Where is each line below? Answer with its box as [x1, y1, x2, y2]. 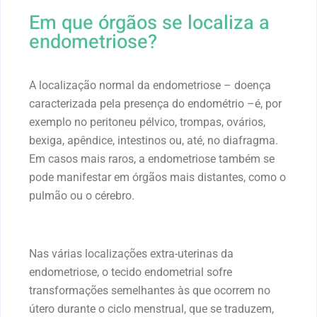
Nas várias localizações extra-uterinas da [29, 246, 234, 260]
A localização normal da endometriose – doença [29, 78, 271, 92]
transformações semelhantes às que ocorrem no [29, 283, 270, 297]
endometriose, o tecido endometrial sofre [29, 265, 232, 279]
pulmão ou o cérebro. [29, 188, 134, 202]
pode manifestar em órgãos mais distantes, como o [29, 170, 286, 184]
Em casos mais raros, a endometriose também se [29, 151, 275, 166]
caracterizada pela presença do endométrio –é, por [29, 96, 282, 110]
